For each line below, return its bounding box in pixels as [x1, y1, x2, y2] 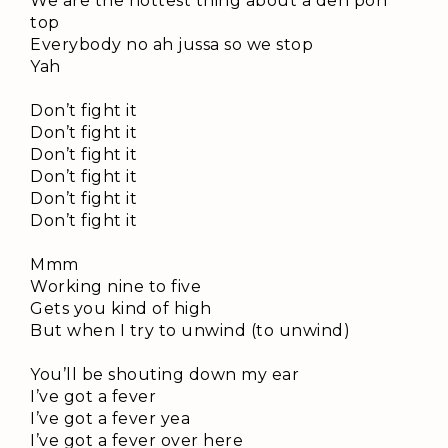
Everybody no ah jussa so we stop [30, 35, 313, 55]
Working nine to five [30, 277, 201, 297]
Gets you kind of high [30, 299, 212, 319]
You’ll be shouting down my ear [30, 365, 299, 385]
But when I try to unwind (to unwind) [30, 321, 350, 341]
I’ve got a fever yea [30, 409, 190, 429]
